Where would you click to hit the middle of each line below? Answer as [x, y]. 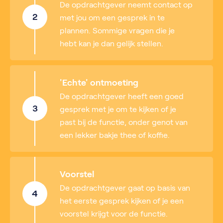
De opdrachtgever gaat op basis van [125, 188]
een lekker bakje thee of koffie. [115, 135]
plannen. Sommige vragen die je [117, 31]
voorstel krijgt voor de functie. [114, 214]
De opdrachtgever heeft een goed [122, 96]
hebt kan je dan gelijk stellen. [111, 44]
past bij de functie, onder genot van [124, 122]
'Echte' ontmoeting [99, 83]
